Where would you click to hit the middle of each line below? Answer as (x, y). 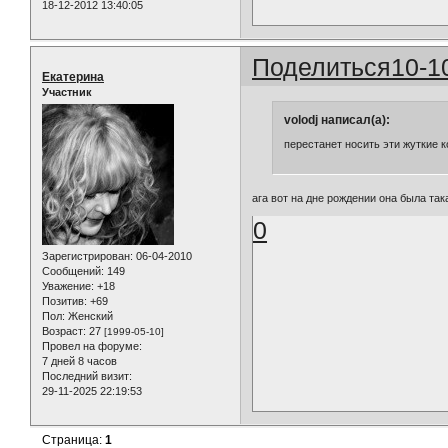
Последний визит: (87, 375)
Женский (89, 315)
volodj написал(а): (336, 120)
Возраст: (64, 330)
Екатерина (73, 76)
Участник (67, 91)
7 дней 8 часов (79, 360)
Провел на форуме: (92, 345)
